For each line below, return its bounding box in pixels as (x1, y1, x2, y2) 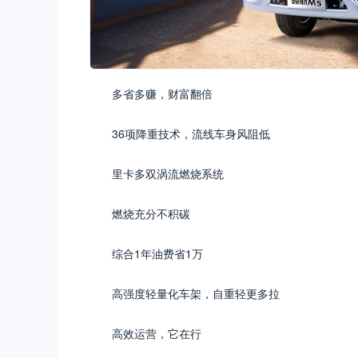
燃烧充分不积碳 (112, 205, 190, 221)
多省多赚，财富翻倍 (112, 85, 213, 101)
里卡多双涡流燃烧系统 (112, 165, 224, 181)
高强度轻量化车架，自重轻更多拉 (112, 284, 280, 301)
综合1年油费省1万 (112, 245, 203, 261)
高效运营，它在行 (112, 324, 201, 341)
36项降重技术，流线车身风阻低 (112, 125, 270, 141)
